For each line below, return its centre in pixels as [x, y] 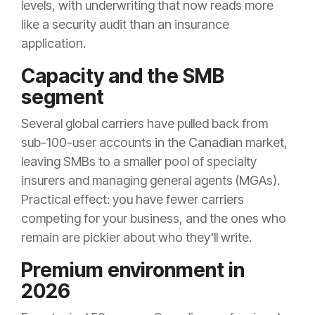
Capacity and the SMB [123, 76]
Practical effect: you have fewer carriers [133, 200]
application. [53, 44]
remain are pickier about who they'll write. [136, 238]
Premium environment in [133, 270]
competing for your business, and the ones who [154, 219]
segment [63, 97]
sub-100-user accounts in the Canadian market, [154, 143]
